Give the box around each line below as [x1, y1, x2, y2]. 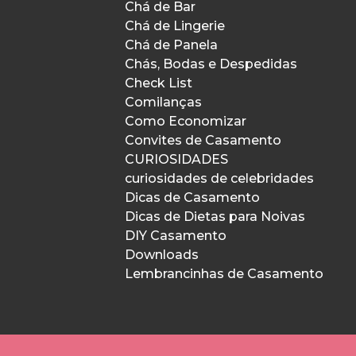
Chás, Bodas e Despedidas [125, 56, 297, 72]
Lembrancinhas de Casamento [125, 266, 323, 281]
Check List [125, 75, 192, 91]
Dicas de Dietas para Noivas [125, 209, 305, 224]
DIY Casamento [125, 228, 226, 243]
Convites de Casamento [125, 133, 281, 148]
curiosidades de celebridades [125, 171, 314, 186]
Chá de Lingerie [125, 18, 225, 33]
